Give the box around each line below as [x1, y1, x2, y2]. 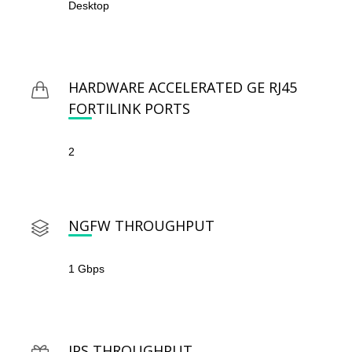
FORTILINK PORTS [68, 99, 190, 119]
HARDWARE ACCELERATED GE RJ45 [68, 78, 297, 97]
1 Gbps [68, 262, 104, 276]
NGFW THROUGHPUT [68, 216, 214, 236]
